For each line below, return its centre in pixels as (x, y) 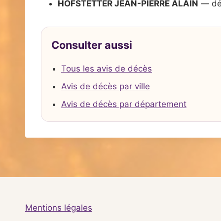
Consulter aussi (92, 45)
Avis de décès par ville (106, 86)
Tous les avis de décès (107, 68)
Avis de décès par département (124, 104)
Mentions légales (59, 208)
